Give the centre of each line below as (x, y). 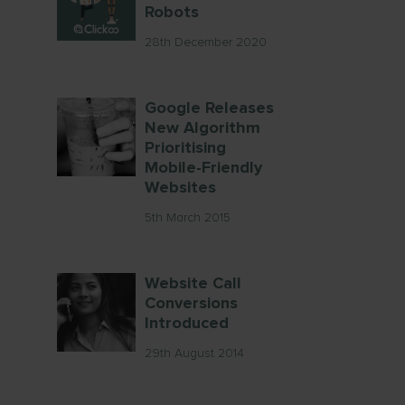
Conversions (191, 303)
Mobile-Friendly (203, 167)
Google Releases (209, 108)
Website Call (193, 283)
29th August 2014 (194, 353)
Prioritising (185, 147)
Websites (180, 187)
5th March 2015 (188, 217)
